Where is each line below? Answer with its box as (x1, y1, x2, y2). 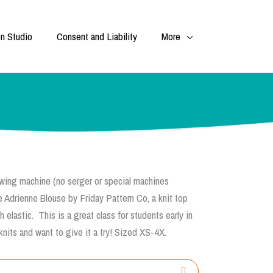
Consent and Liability (57, 29, 137, 43)
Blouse (40, 191, 66, 205)
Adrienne (4, 191, 38, 205)
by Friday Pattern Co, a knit (66, 191, 175, 205)
